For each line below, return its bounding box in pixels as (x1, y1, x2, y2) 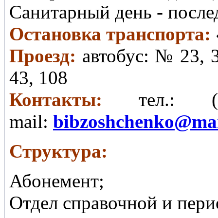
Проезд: (9, 45, 82, 67)
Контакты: (9, 89, 139, 110)
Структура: (9, 141, 108, 162)
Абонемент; (9, 170, 104, 192)
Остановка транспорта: (9, 23, 211, 45)
